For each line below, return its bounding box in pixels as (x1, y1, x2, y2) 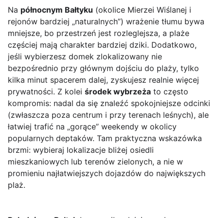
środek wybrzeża (85, 87, 151, 97)
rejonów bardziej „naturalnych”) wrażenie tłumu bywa (8, 17, 204, 27)
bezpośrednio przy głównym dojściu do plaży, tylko (8, 63, 199, 73)
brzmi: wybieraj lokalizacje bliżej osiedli (8, 145, 154, 155)
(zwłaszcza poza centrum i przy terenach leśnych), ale (8, 110, 209, 120)
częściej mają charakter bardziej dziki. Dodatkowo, (8, 40, 197, 50)
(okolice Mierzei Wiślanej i (93, 5, 191, 15)
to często (151, 87, 188, 97)
